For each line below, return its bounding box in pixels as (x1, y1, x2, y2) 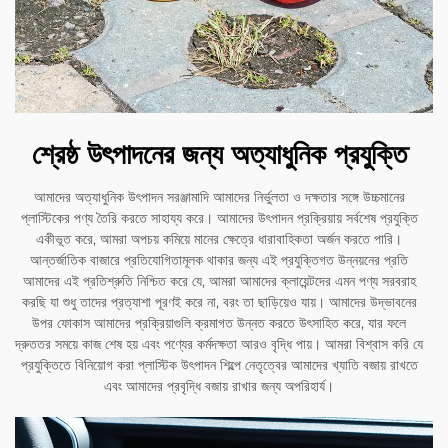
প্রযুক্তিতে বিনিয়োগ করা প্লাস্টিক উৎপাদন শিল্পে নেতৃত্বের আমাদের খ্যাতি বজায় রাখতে (20, 356, 418, 375)
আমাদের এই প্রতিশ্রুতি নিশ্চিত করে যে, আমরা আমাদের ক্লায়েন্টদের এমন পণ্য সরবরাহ (22, 272, 416, 291)
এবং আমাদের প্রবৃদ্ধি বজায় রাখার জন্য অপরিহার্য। (104, 377, 334, 396)
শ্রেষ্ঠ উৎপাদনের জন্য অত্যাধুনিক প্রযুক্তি (31, 137, 407, 172)
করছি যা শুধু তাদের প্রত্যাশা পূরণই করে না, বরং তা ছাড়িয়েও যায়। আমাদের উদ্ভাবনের (21, 293, 417, 312)
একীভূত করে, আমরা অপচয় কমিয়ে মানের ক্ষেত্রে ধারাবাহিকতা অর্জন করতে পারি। (36, 230, 402, 249)
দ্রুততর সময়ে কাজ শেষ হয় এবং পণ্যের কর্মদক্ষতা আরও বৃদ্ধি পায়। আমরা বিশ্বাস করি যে (15, 335, 423, 354)
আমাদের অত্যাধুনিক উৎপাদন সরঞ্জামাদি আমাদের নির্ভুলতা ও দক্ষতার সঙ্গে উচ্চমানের (33, 188, 405, 207)
